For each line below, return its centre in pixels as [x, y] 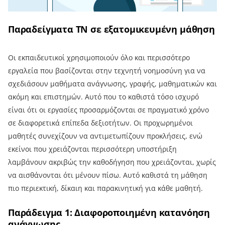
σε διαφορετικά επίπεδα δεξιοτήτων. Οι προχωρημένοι [100, 123]
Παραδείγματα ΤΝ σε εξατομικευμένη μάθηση [111, 29]
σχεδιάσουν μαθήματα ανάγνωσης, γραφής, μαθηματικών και [113, 83]
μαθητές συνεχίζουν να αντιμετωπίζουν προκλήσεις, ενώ [105, 136]
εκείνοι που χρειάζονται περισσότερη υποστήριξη [92, 149]
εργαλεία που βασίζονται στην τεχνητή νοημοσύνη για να [107, 70]
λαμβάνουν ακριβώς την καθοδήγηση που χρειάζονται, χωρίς [112, 162]
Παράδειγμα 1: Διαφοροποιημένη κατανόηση [109, 212]
